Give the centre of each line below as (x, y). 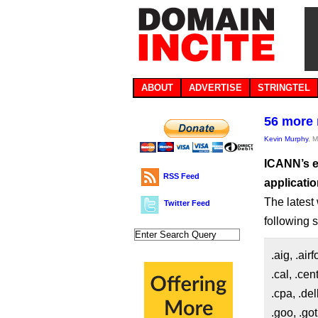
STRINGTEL (284, 88)
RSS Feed (181, 176)
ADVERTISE (215, 88)
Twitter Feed (187, 203)
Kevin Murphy (286, 139)
